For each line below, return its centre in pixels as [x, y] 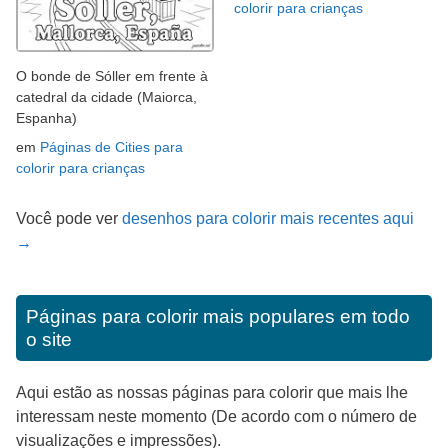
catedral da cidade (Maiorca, [106, 96]
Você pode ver [69, 218]
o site [49, 339]
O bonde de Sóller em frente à [112, 75]
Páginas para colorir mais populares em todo [218, 316]
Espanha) [46, 117]
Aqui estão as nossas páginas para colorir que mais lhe [212, 392]
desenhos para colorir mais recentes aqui [268, 218]
